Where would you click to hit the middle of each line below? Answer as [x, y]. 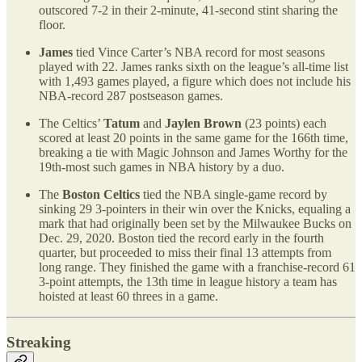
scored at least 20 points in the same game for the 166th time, [194, 138]
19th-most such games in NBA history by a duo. [162, 167]
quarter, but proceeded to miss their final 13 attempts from [185, 253]
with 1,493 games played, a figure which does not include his [195, 81]
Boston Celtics [101, 194]
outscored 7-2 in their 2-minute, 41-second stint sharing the [188, 10]
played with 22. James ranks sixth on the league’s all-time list [194, 67]
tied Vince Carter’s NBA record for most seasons [199, 52]
